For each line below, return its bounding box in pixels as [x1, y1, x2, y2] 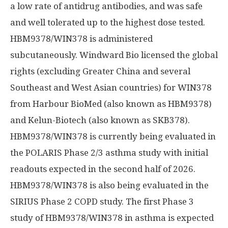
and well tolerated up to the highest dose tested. [10, 17, 205, 27]
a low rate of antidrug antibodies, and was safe [10, 1, 203, 11]
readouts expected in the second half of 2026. [10, 164, 195, 174]
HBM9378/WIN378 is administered [10, 34, 153, 44]
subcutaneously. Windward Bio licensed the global [10, 50, 218, 60]
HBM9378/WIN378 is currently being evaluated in [10, 131, 216, 141]
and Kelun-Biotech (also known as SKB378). [10, 115, 190, 125]
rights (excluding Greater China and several [10, 66, 190, 76]
